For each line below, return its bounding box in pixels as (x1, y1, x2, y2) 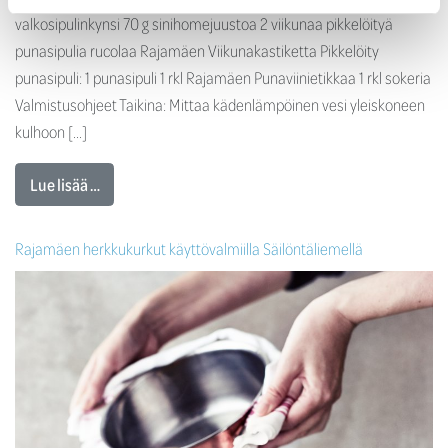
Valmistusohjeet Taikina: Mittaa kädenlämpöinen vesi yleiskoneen (15, 92, 425, 118)
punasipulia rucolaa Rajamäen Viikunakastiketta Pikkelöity (15, 38, 379, 64)
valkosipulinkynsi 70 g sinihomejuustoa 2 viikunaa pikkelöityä (15, 11, 393, 37)
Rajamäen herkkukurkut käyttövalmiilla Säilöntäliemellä (15, 235, 363, 261)
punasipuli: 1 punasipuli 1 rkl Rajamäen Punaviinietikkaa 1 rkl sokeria (15, 65, 431, 91)
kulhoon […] (15, 119, 87, 145)
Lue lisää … (29, 171, 100, 197)
